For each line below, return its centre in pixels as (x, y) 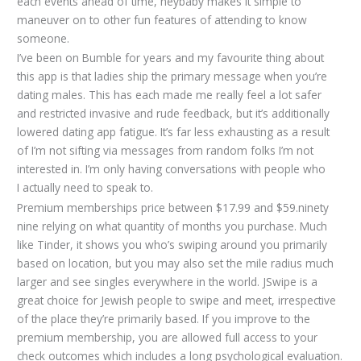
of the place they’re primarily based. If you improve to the (164, 318)
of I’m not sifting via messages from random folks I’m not (166, 151)
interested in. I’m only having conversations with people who (172, 169)
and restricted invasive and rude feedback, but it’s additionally (174, 114)
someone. (44, 38)
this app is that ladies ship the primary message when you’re (172, 77)
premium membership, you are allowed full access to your (168, 337)
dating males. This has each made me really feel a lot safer (170, 95)
